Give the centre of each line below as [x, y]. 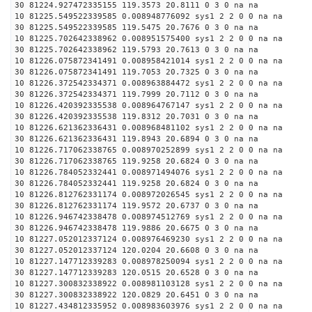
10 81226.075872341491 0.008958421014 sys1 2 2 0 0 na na [149, 61]
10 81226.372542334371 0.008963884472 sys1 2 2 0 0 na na [149, 83]
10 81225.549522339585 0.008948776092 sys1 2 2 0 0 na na [149, 16]
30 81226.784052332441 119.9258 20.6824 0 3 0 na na [136, 184]
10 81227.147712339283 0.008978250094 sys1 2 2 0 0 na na [149, 262]
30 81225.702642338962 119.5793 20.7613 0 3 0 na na [136, 50]
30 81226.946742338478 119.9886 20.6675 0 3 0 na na [136, 228]
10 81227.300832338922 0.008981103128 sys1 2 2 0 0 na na [149, 284]
